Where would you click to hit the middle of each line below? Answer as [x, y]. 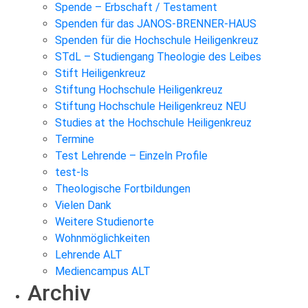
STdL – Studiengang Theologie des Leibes [158, 57]
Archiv [59, 293]
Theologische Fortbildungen [123, 189]
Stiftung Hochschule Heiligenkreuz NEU [151, 107]
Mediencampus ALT [103, 272]
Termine [75, 140]
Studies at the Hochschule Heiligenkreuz [153, 123]
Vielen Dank [83, 206]
